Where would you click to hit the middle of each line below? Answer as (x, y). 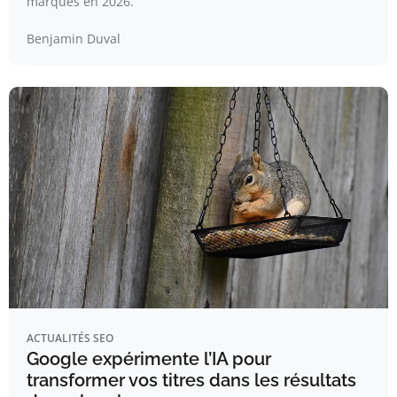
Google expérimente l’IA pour (149, 359)
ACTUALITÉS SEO (70, 338)
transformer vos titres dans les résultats (191, 380)
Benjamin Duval (74, 39)
